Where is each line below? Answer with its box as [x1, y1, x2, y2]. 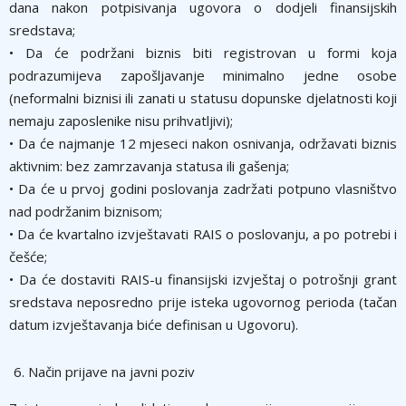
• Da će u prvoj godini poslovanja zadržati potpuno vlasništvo [9, 179, 397, 198]
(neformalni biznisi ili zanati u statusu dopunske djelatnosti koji [9, 88, 397, 107]
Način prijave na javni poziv [28, 362, 195, 381]
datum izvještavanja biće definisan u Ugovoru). [9, 314, 298, 333]
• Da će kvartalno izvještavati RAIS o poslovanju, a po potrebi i [9, 224, 397, 243]
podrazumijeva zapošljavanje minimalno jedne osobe [9, 65, 397, 84]
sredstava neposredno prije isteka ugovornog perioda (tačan [9, 292, 397, 311]
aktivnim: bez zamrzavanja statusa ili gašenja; [9, 156, 289, 175]
